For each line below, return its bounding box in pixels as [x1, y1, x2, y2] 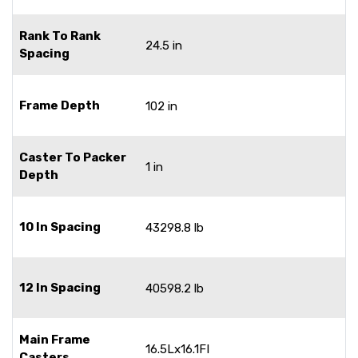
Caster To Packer [19, 149, 126, 165]
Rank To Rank [19, 28, 101, 43]
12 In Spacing [19, 280, 101, 295]
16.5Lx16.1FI [145, 341, 209, 356]
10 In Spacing [19, 219, 101, 234]
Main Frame [19, 332, 90, 347]
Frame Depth [19, 97, 100, 113]
